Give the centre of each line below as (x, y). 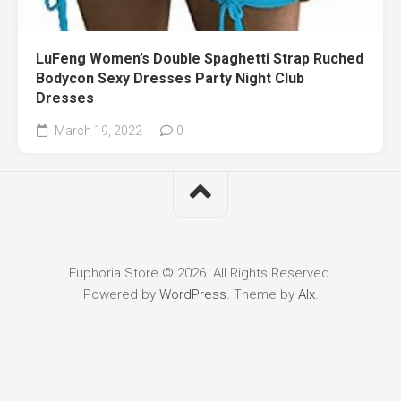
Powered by (121, 295)
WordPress (192, 295)
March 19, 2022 (97, 131)
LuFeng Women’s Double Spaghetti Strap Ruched (200, 59)
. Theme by (262, 295)
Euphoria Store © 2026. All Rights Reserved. (200, 273)
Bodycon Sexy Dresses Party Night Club (170, 79)
